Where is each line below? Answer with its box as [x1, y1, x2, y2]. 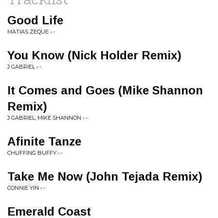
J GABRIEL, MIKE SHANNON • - [7, 114, 88, 121]
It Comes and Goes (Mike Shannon [7, 84, 203, 97]
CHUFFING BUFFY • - [7, 149, 63, 156]
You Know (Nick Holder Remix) [7, 49, 182, 62]
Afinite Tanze [7, 135, 81, 148]
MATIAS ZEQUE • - [7, 28, 55, 35]
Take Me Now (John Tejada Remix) [7, 170, 202, 183]
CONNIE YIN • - [7, 184, 45, 191]
